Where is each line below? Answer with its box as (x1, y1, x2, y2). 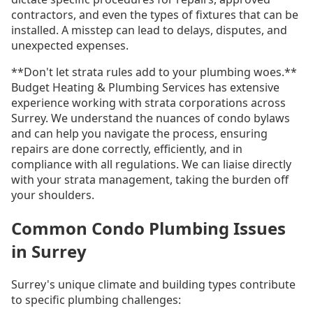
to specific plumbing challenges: (11, 292, 181, 308)
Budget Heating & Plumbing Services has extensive (11, 80, 279, 96)
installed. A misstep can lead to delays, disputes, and (11, 22, 287, 38)
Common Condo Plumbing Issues (11, 217, 286, 240)
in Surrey (11, 240, 87, 263)
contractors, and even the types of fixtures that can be (11, 7, 298, 23)
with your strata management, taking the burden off (11, 172, 289, 188)
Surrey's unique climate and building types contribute (11, 277, 296, 293)
